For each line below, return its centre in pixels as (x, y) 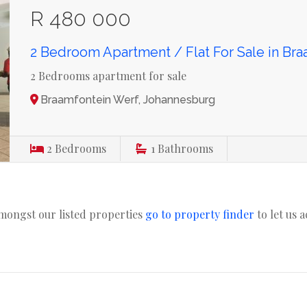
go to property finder (200, 214)
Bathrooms (186, 148)
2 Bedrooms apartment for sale (109, 76)
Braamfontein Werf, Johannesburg (128, 100)
